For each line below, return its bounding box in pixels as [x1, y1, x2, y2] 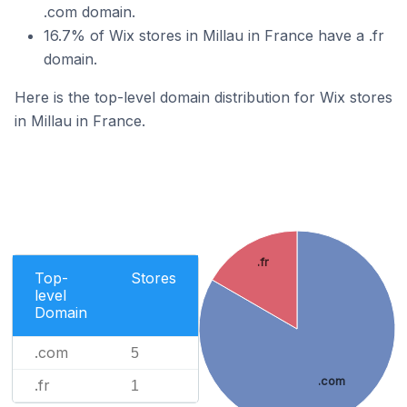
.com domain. [44, 3, 135, 21]
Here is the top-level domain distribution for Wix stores [15, 88, 392, 106]
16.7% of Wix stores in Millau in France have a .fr [44, 26, 384, 45]
